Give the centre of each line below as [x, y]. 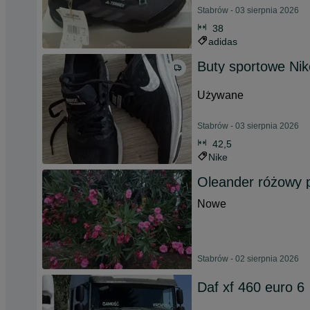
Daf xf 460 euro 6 [251, 287]
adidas [223, 42]
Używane [220, 95]
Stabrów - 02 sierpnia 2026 [248, 259]
